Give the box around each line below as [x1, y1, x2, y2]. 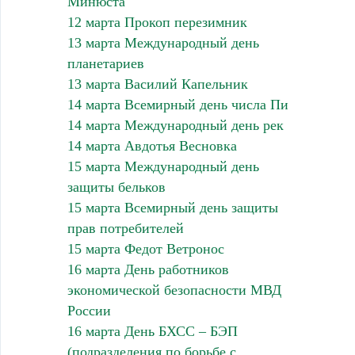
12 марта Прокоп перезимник [67, 13, 247, 30]
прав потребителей [67, 219, 184, 236]
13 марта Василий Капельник [67, 75, 248, 92]
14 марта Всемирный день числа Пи [67, 96, 288, 113]
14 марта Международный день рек [67, 116, 284, 133]
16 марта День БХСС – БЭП [67, 323, 238, 339]
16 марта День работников [67, 261, 229, 277]
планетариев [67, 55, 144, 71]
